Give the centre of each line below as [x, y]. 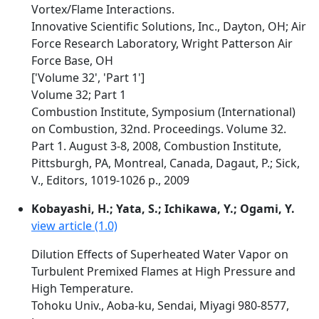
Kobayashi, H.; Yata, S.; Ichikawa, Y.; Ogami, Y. [163, 209]
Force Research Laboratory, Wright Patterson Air [162, 43]
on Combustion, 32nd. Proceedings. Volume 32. [159, 129]
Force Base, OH [72, 61]
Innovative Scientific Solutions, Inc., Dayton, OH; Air [169, 26]
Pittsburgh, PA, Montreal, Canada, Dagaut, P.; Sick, [166, 163]
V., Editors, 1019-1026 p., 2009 [110, 180]
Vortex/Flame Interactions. [103, 9]
